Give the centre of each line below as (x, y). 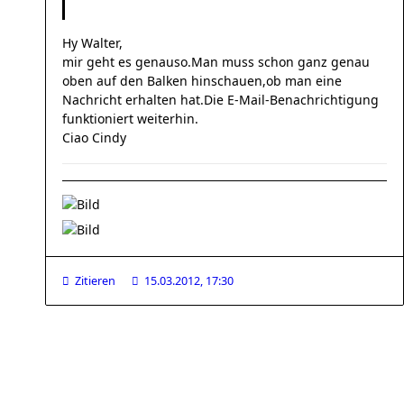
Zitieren (95, 281)
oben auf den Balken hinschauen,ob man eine (202, 81)
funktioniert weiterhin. (130, 119)
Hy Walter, (92, 43)
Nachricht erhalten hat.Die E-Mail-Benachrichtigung (220, 100)
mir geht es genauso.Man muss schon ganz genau (216, 62)
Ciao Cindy (94, 138)
